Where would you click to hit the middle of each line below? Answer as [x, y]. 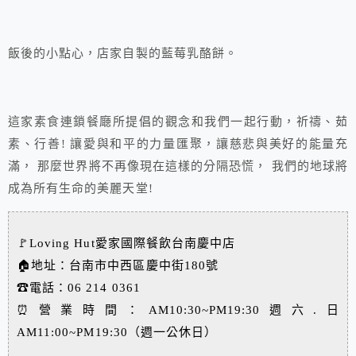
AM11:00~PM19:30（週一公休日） [117, 333]
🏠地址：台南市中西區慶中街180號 [118, 266]
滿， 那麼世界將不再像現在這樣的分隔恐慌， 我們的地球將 [178, 166]
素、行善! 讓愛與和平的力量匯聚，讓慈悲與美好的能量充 [178, 144]
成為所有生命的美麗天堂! [81, 189]
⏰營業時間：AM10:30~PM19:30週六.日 [178, 310]
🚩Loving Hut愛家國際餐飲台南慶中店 [126, 244]
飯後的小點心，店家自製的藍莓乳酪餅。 [123, 54]
